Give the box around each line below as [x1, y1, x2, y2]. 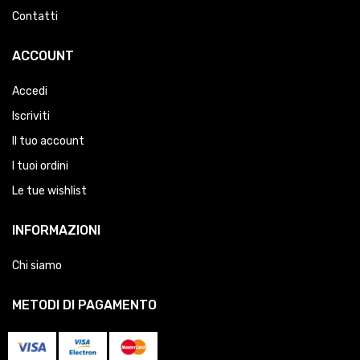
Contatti [12, 10, 58, 23]
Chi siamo [12, 259, 62, 272]
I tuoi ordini [12, 159, 68, 173]
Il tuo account [12, 134, 84, 148]
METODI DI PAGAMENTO [12, 297, 157, 313]
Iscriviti [12, 109, 50, 123]
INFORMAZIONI [12, 223, 100, 238]
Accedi [12, 84, 47, 98]
